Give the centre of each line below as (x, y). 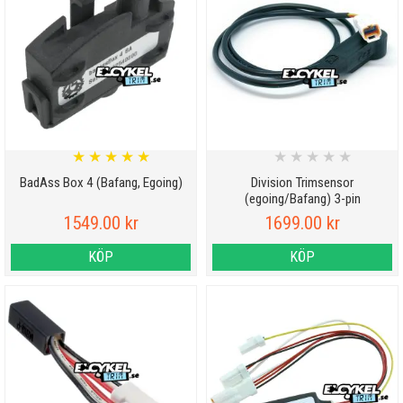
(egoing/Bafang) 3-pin (302, 198)
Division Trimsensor (302, 182)
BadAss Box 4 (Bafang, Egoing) (101, 182)
